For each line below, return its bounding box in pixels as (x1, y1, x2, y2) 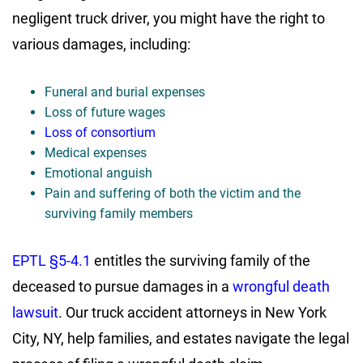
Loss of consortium (45, 125, 156, 141)
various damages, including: (12, 36, 190, 53)
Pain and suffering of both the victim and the (45, 186, 301, 202)
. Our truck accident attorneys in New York (58, 304, 327, 322)
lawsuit (12, 304, 58, 322)
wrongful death (229, 278, 330, 296)
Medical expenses (45, 145, 147, 161)
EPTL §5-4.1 (12, 252, 91, 270)
